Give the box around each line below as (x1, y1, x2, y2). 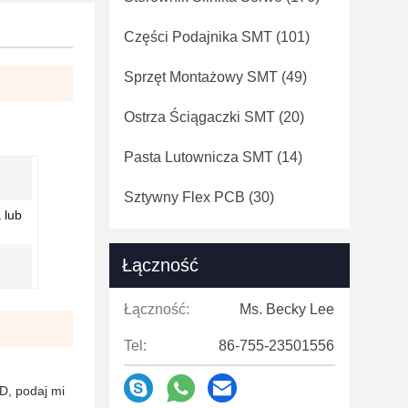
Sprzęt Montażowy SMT (124, 69, 278, 85)
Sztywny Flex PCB (124, 189, 245, 205)
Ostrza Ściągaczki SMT (124, 109, 275, 125)
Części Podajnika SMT (124, 29, 272, 45)
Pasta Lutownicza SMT (124, 149, 273, 165)
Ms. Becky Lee (240, 301, 334, 317)
